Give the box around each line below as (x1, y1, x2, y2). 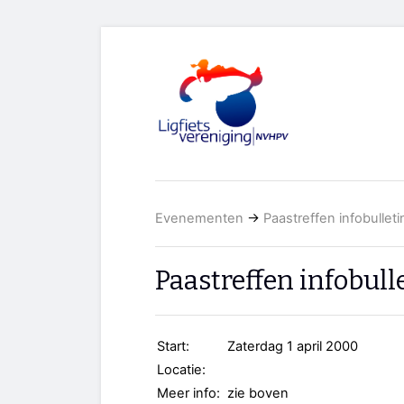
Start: (157, 338, 189, 355)
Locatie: (157, 362, 206, 379)
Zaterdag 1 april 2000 (227, 338, 358, 355)
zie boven (227, 385, 289, 402)
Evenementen (155, 210, 243, 227)
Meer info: (157, 385, 220, 402)
